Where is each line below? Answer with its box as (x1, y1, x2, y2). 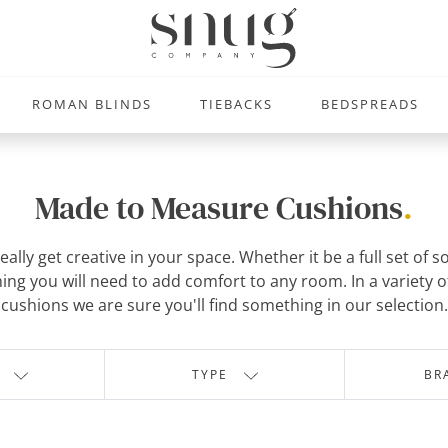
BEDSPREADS (320, 94, 419, 113)
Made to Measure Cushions (35, 186, 403, 230)
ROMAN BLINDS (32, 94, 152, 113)
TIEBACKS (199, 94, 273, 113)
